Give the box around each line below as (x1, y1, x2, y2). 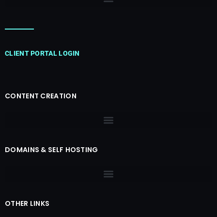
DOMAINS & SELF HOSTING (5, 144, 98, 155)
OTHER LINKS (5, 198, 50, 208)
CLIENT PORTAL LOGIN (5, 49, 80, 57)
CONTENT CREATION (5, 91, 77, 101)
